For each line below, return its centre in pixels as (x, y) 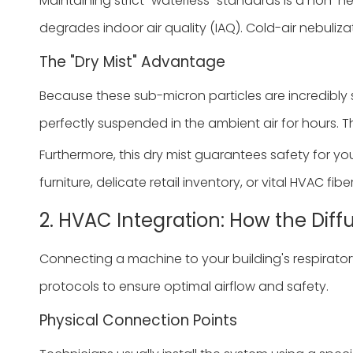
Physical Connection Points (138, 320)
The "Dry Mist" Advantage (132, 61)
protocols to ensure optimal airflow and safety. (184, 286)
